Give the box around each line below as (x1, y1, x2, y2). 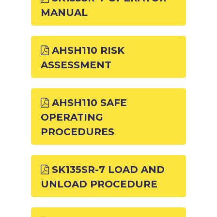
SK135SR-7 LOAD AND (49, 164, 165, 175)
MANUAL (41, 7, 88, 18)
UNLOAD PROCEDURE (41, 178, 158, 190)
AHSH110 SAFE (49, 97, 127, 108)
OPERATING (41, 111, 104, 123)
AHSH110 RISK (49, 45, 125, 56)
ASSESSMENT (41, 59, 112, 71)
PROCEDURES (41, 126, 115, 138)
